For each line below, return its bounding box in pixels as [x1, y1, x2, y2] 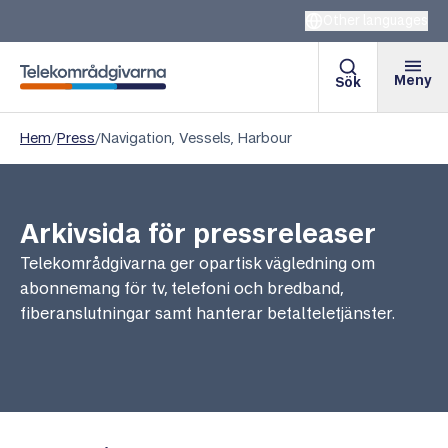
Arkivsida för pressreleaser [20, 216, 376, 250]
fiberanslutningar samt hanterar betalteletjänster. [20, 303, 395, 323]
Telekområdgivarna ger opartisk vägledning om [20, 253, 375, 273]
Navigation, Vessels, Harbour [101, 129, 292, 147]
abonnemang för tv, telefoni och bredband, [20, 278, 343, 298]
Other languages [323, 12, 428, 29]
